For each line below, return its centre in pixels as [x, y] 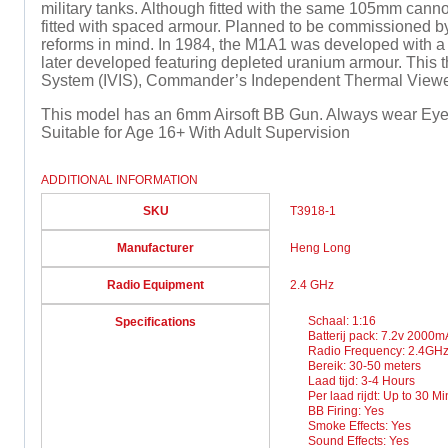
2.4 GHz [312, 284]
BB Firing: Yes [346, 410]
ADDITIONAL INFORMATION [119, 179]
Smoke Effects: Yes [359, 425]
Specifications [155, 321]
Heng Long [320, 247]
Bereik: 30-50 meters [364, 365]
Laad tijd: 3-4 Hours [361, 380]
